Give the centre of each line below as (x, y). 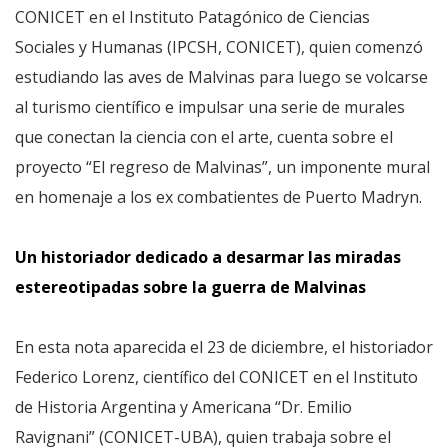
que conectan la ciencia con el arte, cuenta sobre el (204, 137)
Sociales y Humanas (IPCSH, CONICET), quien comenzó (219, 47)
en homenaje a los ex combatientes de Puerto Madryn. (218, 197)
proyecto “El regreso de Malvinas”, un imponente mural (222, 167)
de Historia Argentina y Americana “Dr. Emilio (183, 407)
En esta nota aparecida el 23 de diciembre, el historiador (224, 347)
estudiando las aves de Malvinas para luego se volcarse (221, 77)
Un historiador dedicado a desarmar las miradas (208, 257)
